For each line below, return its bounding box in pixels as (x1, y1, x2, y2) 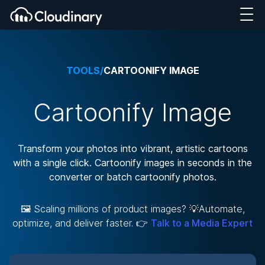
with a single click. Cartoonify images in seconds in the (13, 157, 252, 169)
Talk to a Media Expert (151, 217, 253, 229)
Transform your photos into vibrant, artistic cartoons (17, 143, 248, 154)
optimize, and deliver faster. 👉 (12, 217, 151, 229)
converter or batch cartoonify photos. (49, 171, 216, 183)
